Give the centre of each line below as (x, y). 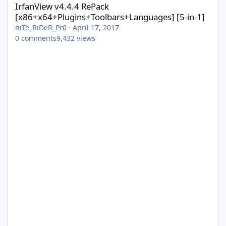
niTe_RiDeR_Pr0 (41, 27)
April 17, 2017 (96, 27)
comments (39, 38)
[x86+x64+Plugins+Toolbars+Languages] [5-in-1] (110, 17)
